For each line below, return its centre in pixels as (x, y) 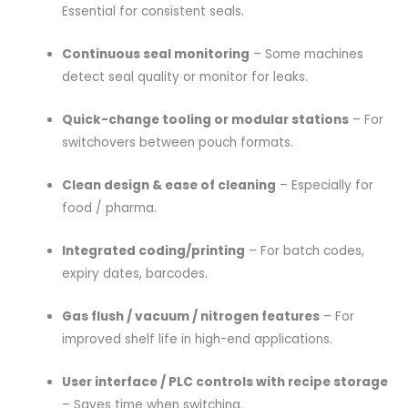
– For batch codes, (305, 250)
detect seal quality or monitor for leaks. (185, 77)
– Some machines (307, 55)
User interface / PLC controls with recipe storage (225, 382)
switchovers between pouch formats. (178, 143)
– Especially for (325, 185)
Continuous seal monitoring (156, 55)
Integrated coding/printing (154, 250)
